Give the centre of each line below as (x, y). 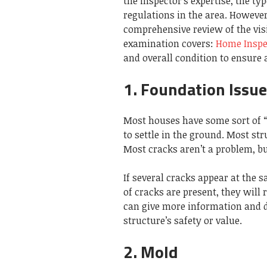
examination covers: (170, 43)
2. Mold (151, 252)
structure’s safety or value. (183, 220)
